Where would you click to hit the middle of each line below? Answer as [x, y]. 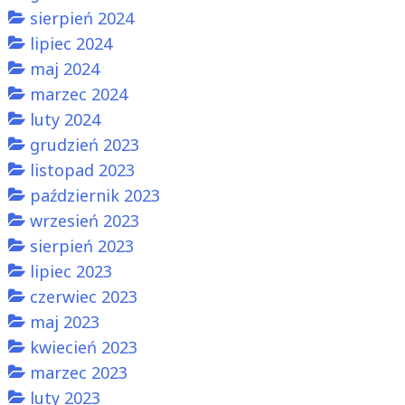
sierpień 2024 [81, 18]
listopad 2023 [82, 170]
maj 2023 [64, 322]
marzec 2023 [78, 372]
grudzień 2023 [84, 145]
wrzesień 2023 [84, 221]
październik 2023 [94, 195]
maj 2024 [64, 69]
